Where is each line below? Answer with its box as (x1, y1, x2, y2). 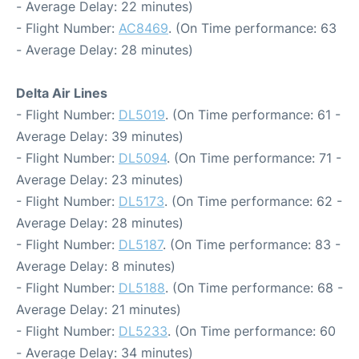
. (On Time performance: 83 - (163, 236, 341, 252)
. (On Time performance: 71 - (167, 150, 341, 166)
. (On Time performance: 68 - (165, 280, 343, 296)
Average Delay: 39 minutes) (16, 128, 184, 144)
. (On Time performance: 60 (167, 323, 336, 339)
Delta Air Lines (16, 85, 107, 101)
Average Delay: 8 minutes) (16, 258, 175, 274)
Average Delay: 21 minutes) (16, 301, 181, 317)
